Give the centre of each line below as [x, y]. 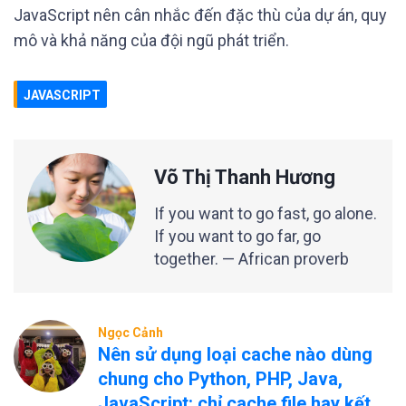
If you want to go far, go [237, 236]
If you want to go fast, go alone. [266, 213]
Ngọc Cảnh [130, 333]
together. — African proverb [251, 259]
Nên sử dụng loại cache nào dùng [235, 354]
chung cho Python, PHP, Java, [220, 379]
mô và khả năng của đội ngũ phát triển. [151, 40]
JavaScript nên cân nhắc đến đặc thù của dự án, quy [200, 15]
